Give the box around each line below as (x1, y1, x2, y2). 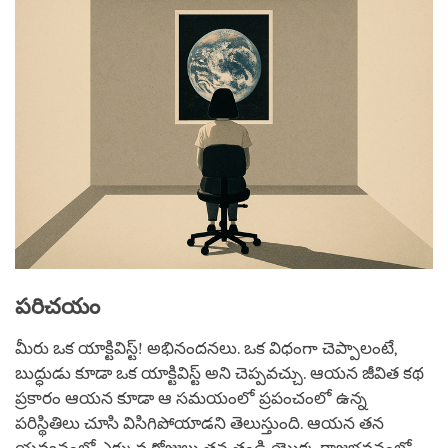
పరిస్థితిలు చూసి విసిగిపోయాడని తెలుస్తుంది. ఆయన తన (15, 413, 384, 433)
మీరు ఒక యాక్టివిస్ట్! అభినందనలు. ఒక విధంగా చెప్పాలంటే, (15, 338, 396, 358)
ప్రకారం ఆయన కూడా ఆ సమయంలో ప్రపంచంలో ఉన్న (15, 388, 367, 408)
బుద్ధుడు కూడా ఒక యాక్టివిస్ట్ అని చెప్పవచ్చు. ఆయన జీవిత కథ (15, 363, 424, 383)
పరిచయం (15, 293, 100, 319)
